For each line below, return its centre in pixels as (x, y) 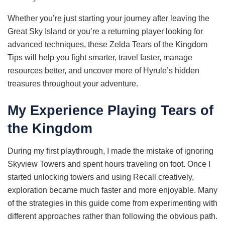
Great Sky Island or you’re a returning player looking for (105, 31)
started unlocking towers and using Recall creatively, (101, 177)
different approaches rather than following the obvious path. (113, 216)
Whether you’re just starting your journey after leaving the (108, 18)
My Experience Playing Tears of (110, 110)
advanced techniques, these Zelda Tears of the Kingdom (107, 44)
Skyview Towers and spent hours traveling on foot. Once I (109, 164)
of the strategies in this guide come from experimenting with (113, 203)
